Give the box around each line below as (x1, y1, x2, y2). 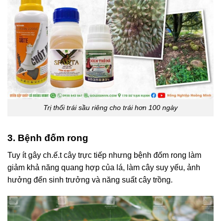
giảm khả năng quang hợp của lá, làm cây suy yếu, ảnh (7, 163, 200, 172)
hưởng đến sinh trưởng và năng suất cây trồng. (7, 175, 173, 184)
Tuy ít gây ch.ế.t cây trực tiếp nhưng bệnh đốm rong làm (7, 150, 201, 159)
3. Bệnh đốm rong (7, 132, 91, 143)
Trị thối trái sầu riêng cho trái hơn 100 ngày (43, 104, 178, 112)
